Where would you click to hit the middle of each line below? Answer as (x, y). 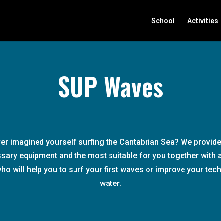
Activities (203, 21)
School (163, 21)
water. (110, 183)
